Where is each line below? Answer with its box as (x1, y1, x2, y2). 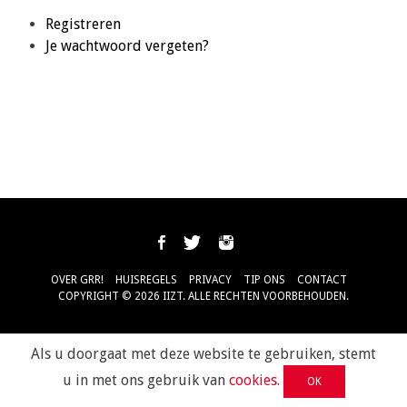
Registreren (45, 15, 121, 33)
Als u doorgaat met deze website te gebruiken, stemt (31, 345, 376, 362)
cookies (228, 372, 277, 389)
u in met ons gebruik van (62, 372, 229, 389)
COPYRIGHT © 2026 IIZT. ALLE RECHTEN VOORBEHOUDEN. (58, 290, 349, 303)
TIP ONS (243, 273, 285, 286)
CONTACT (297, 273, 347, 286)
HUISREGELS (115, 273, 177, 286)
